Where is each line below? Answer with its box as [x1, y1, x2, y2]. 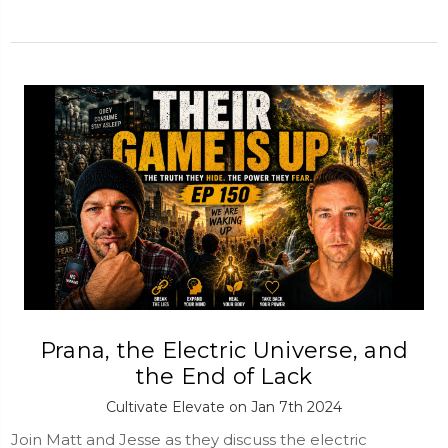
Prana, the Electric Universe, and [39, 336, 409, 364]
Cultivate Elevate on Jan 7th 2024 [106, 397, 342, 416]
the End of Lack [135, 362, 313, 390]
